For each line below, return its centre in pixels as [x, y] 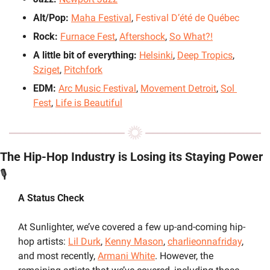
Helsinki [156, 55]
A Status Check [51, 198]
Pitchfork [83, 69]
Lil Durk [84, 241]
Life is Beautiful [89, 102]
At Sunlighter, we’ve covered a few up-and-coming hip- [132, 227]
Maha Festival [101, 17]
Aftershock [142, 36]
